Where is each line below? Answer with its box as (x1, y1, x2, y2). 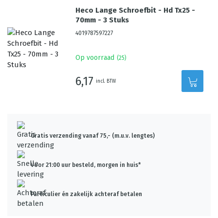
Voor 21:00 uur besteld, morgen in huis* (31, 162, 141, 168)
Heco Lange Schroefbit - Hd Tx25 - (75, 6, 196, 15)
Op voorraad (75, 54, 115, 62)
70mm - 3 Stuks (75, 16, 129, 24)
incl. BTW (96, 78, 116, 84)
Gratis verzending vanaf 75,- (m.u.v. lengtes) (31, 132, 155, 139)
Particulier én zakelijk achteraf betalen (31, 191, 142, 198)
